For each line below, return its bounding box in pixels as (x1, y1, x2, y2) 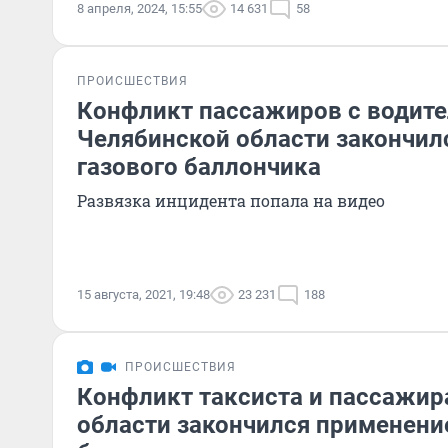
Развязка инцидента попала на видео (77, 190, 385, 211)
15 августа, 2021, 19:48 (77, 287, 210, 302)
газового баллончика (77, 153, 321, 181)
